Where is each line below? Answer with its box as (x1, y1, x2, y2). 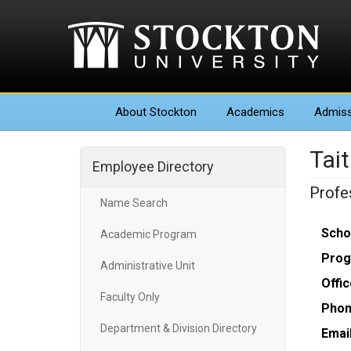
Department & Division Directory (100, 322, 257, 335)
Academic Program (100, 228, 197, 241)
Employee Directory (92, 158, 214, 175)
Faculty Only (100, 291, 160, 303)
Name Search (100, 197, 168, 209)
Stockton (147, 105, 197, 119)
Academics (226, 105, 284, 119)
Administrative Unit (100, 259, 195, 272)
